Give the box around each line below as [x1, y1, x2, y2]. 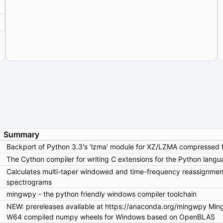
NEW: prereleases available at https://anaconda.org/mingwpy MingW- [6, 202, 209, 211]
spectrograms [6, 178, 52, 187]
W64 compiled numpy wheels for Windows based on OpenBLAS [6, 213, 215, 222]
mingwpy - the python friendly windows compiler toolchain [6, 190, 197, 199]
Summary [3, 129, 39, 140]
